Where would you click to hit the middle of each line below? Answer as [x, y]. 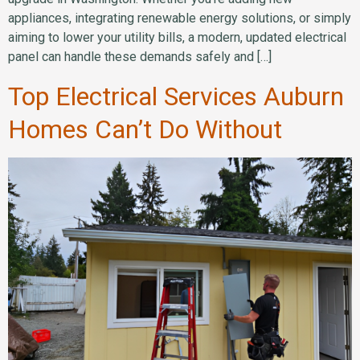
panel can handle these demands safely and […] [140, 57]
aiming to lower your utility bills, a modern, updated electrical [177, 38]
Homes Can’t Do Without [145, 129]
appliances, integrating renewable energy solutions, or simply [180, 18]
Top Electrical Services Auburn [176, 96]
